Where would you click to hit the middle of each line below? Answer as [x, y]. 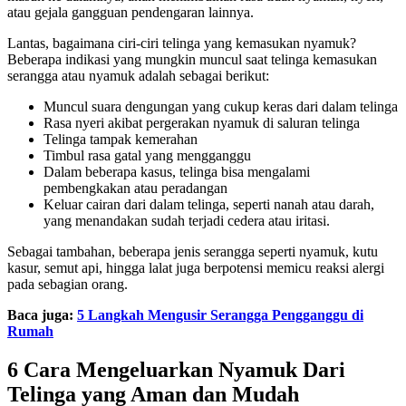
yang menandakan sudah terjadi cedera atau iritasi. [187, 221]
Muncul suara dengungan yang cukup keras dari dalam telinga [221, 107]
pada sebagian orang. [68, 285]
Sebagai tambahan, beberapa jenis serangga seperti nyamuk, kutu [193, 252]
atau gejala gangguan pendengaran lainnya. [130, 13]
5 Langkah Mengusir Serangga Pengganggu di [220, 315]
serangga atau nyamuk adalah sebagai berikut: [138, 76]
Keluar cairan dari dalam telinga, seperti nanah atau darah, [209, 205]
